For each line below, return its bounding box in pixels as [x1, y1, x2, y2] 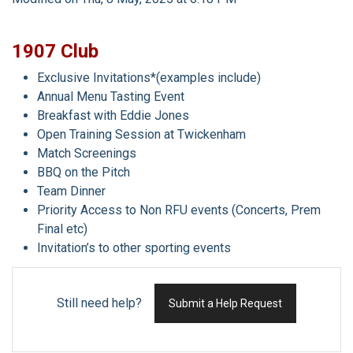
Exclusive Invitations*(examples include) [37, 70, 261, 85]
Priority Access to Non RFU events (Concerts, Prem [37, 203, 321, 217]
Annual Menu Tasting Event [37, 89, 184, 104]
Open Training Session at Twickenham [37, 127, 246, 142]
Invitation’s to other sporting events [37, 240, 234, 255]
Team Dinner [37, 184, 106, 199]
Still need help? [57, 295, 145, 310]
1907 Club [12, 40, 98, 62]
